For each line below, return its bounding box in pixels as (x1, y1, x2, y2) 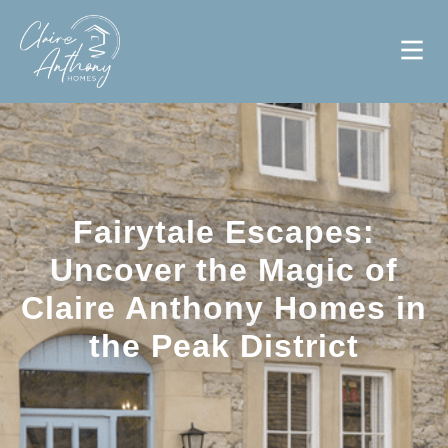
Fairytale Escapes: (73, 213, 375, 250)
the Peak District (89, 327, 359, 364)
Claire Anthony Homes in (21, 289, 427, 326)
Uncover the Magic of (50, 251, 398, 288)
